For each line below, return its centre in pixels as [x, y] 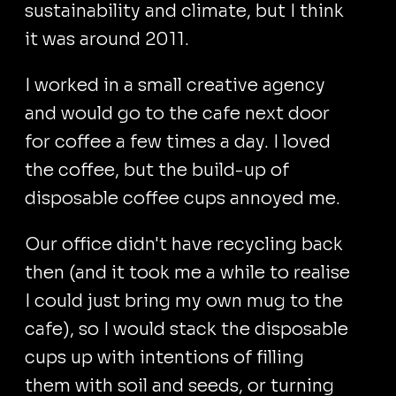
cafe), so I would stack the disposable [187, 329]
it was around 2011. [107, 39]
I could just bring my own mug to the [184, 301]
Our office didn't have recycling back [184, 244]
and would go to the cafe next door [177, 114]
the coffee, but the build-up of [157, 170]
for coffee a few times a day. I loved [178, 142]
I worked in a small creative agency [175, 85]
